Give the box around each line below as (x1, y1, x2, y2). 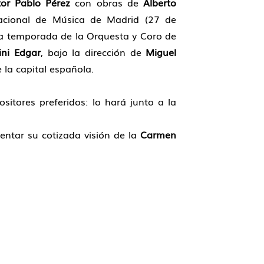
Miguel (146, 44, 177, 59)
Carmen (140, 127, 177, 141)
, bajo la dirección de (40, 44, 146, 59)
